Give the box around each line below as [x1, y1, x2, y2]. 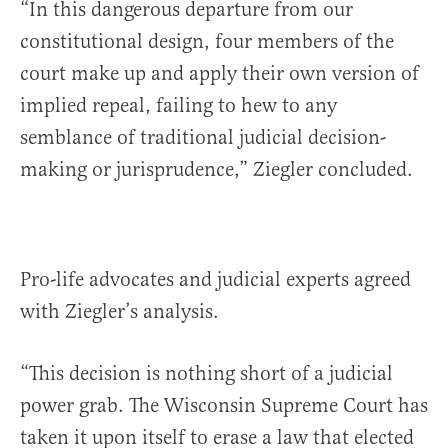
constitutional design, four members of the [20, 29, 394, 55]
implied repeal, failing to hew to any [20, 93, 337, 119]
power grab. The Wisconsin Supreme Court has [20, 393, 428, 419]
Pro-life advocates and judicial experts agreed [20, 267, 411, 293]
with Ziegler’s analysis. [20, 299, 219, 325]
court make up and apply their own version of [20, 61, 419, 87]
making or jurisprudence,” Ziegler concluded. [20, 157, 413, 183]
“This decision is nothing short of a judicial [20, 361, 393, 387]
